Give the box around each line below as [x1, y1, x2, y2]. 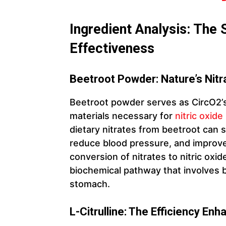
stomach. [70, 178, 110, 189]
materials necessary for [70, 110, 175, 121]
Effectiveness [70, 40, 154, 56]
